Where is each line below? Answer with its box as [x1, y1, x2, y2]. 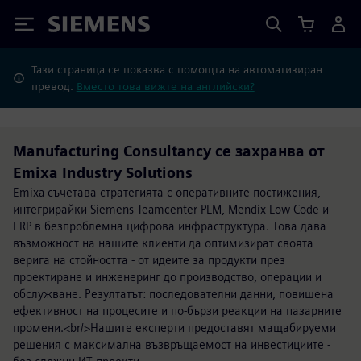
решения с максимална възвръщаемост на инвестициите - [13, 338, 330, 351]
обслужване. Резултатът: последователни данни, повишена [13, 287, 334, 301]
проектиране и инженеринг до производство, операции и [13, 270, 322, 284]
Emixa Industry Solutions [13, 164, 193, 181]
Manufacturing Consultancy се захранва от [13, 143, 325, 160]
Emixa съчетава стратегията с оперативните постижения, [13, 185, 321, 199]
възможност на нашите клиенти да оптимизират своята [13, 236, 313, 250]
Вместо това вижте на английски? [76, 80, 255, 93]
